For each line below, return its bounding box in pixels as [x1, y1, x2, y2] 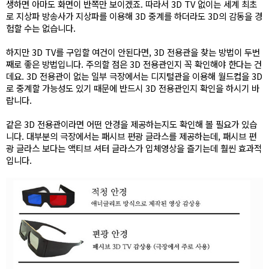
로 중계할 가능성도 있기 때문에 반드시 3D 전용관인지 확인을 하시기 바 [6, 81, 259, 94]
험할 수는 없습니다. [6, 21, 76, 34]
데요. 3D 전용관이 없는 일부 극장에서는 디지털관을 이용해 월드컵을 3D [6, 69, 262, 82]
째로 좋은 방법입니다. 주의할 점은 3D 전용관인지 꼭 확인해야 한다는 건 [6, 57, 262, 70]
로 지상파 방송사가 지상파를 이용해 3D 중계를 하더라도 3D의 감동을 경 [6, 9, 262, 22]
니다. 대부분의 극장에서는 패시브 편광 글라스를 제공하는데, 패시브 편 [6, 129, 256, 142]
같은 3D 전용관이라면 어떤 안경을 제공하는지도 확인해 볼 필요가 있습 [6, 117, 257, 130]
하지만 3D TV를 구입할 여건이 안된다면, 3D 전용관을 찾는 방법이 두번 [6, 45, 260, 58]
